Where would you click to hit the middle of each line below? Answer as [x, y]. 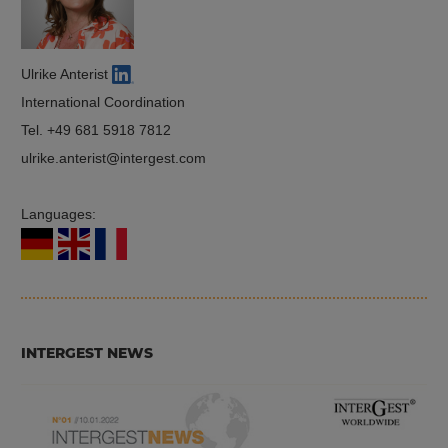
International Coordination [103, 101]
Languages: [60, 213]
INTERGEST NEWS [87, 353]
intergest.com [163, 157]
